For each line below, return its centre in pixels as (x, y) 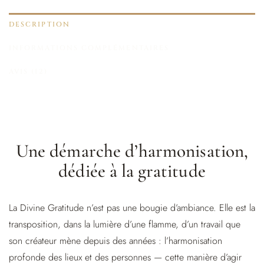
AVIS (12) (28, 72)
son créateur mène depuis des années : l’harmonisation (115, 240)
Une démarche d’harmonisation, (132, 151)
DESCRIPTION (39, 25)
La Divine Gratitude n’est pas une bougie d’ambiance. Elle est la (132, 207)
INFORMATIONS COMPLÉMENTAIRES (89, 48)
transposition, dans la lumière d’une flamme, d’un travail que (125, 224)
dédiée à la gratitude (132, 171)
